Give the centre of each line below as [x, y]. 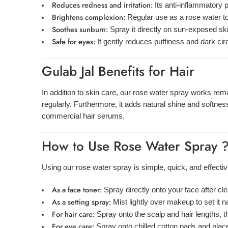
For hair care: [73, 214]
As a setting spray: [81, 202]
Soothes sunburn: [80, 30]
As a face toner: [77, 189]
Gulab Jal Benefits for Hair [118, 72]
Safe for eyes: [73, 42]
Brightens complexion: [88, 17]
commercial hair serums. [83, 116]
